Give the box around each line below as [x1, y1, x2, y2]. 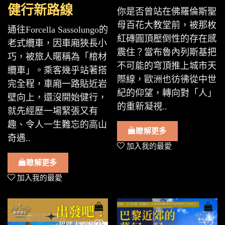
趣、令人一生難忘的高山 [8, 120, 107, 130]
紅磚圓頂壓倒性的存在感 [117, 34, 216, 44]
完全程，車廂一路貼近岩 [8, 79, 107, 89]
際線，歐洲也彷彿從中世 [117, 74, 216, 84]
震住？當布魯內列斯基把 [117, 47, 216, 57]
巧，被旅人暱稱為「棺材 [8, 52, 107, 62]
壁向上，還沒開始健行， [8, 92, 107, 102]
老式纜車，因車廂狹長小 [8, 38, 107, 48]
